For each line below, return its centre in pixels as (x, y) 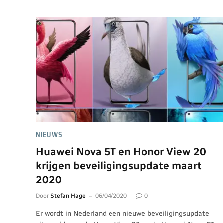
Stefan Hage (68, 196)
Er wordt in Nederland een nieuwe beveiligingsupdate (122, 213)
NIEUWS (49, 135)
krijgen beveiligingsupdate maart (119, 166)
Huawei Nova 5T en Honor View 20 (121, 152)
